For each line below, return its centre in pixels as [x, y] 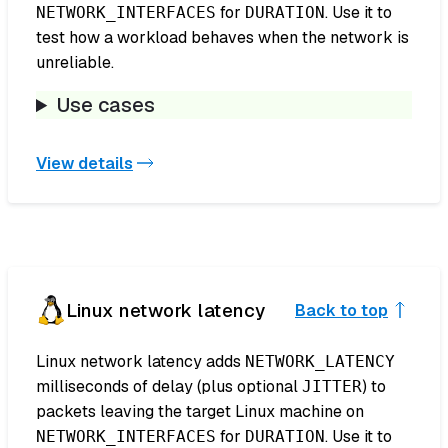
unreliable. [75, 63]
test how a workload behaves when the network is [222, 38]
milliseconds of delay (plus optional [169, 387]
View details [84, 163]
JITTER [332, 387]
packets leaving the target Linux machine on [200, 412]
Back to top [341, 310]
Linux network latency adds [140, 362]
